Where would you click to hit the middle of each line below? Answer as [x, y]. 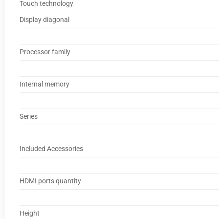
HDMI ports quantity [50, 181]
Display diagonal [44, 20]
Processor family [45, 52]
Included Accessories [51, 149]
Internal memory [44, 84]
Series [28, 116]
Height [29, 213]
